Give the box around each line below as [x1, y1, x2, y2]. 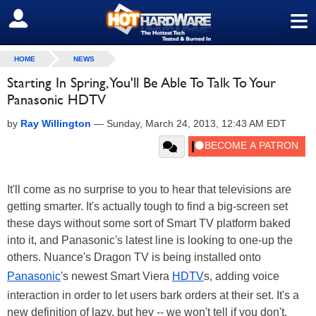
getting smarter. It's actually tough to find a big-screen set [7, 200, 288, 212]
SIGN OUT [11, 12, 72, 26]
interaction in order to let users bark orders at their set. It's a [7, 289, 299, 301]
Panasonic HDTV [7, 91, 106, 108]
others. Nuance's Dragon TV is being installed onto [7, 251, 261, 263]
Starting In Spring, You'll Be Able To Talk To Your [7, 74, 276, 91]
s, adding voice [204, 270, 279, 282]
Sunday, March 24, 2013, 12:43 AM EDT [107, 118, 286, 129]
